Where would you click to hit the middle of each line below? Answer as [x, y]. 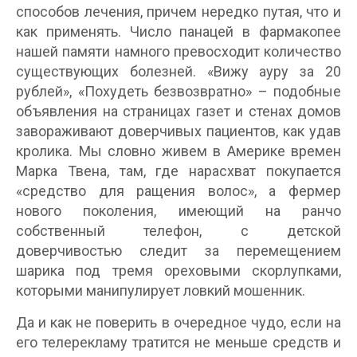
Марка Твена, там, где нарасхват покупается [178, 171]
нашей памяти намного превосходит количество [178, 51]
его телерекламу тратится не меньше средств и [178, 342]
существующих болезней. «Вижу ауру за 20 [178, 71]
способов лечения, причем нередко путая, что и [178, 11]
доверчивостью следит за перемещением [178, 250]
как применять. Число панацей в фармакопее [178, 31]
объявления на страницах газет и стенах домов [178, 111]
